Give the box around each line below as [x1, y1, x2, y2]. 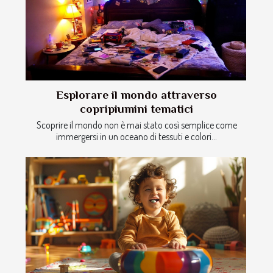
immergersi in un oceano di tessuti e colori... [56, 130, 217, 143]
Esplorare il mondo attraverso [56, 88, 217, 102]
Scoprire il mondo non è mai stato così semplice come [36, 119, 237, 132]
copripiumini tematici [80, 102, 193, 116]
